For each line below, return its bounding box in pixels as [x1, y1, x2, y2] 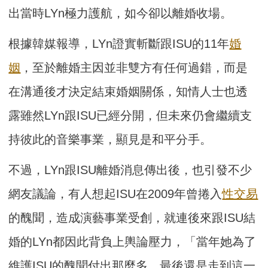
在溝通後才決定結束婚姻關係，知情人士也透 [8, 85, 248, 99]
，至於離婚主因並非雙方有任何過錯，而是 [20, 61, 248, 75]
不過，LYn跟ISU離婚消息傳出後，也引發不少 [8, 163, 252, 177]
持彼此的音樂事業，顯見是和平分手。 [8, 133, 212, 147]
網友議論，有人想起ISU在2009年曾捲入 [8, 187, 223, 201]
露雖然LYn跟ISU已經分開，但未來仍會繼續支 [8, 109, 252, 123]
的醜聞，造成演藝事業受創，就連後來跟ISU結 [8, 211, 256, 225]
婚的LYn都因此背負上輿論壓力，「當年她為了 [8, 235, 257, 249]
